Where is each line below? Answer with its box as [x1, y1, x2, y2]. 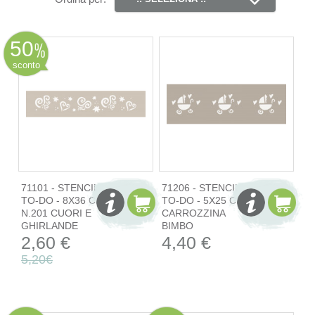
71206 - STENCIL [161, 181, 240, 193]
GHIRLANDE [20, 219, 78, 231]
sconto [12, 59, 40, 70]
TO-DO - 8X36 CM [20, 194, 104, 206]
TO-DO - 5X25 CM [161, 194, 245, 206]
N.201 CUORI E [20, 207, 91, 219]
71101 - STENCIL [20, 181, 98, 193]
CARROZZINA [161, 207, 225, 219]
